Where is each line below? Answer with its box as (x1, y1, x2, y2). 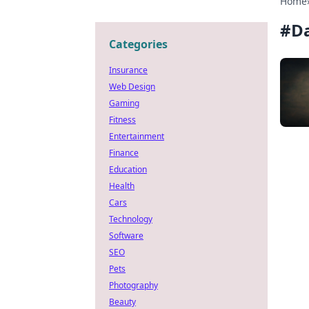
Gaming (109, 97, 139, 109)
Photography (109, 279, 158, 291)
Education (109, 163, 147, 175)
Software (109, 230, 143, 241)
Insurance (109, 64, 148, 76)
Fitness (109, 114, 136, 126)
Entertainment (109, 130, 164, 142)
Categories (109, 37, 168, 52)
